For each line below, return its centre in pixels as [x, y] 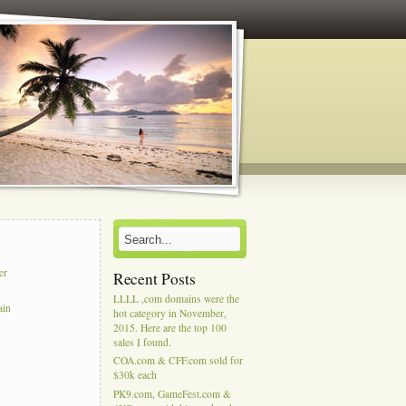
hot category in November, [169, 313]
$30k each [135, 375]
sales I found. [142, 342]
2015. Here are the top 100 [169, 327]
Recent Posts [154, 278]
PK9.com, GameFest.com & [172, 394]
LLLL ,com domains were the [176, 298]
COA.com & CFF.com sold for [178, 361]
